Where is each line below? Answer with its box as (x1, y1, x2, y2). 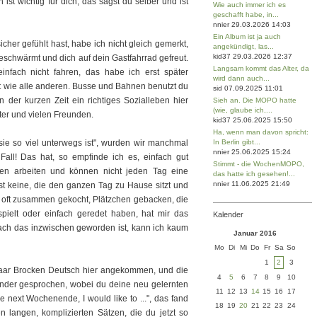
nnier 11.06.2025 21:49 (213, 180, 290, 188)
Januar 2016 (234, 229, 277, 237)
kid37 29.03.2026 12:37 (213, 52, 292, 60)
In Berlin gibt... (213, 138, 260, 146)
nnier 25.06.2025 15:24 (213, 148, 291, 156)
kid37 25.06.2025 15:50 (213, 116, 292, 124)
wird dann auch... (213, 74, 270, 82)
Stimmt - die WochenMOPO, (213, 160, 304, 168)
